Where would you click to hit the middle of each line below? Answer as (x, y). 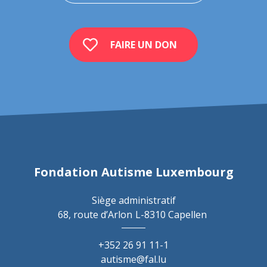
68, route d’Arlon (95, 215)
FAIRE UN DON (144, 45)
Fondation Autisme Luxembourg (133, 172)
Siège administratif (133, 200)
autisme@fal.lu (133, 259)
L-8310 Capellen (171, 215)
